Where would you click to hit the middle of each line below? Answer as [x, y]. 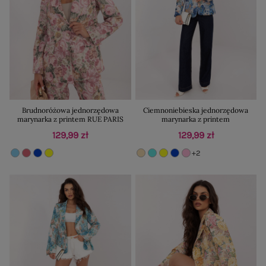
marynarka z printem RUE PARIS [70, 119]
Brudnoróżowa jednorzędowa [70, 110]
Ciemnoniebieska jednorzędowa [196, 110]
